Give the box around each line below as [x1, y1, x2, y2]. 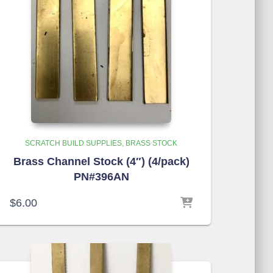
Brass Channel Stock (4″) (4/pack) [13, 155, 190, 168]
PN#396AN [73, 171, 129, 183]
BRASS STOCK [126, 139, 177, 147]
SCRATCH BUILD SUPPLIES [25, 139, 122, 147]
